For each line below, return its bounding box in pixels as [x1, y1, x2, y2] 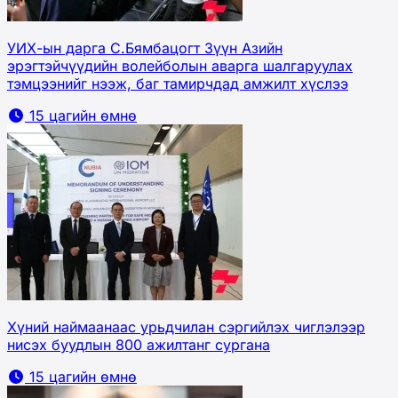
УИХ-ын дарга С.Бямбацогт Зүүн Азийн [7, 38, 283, 57]
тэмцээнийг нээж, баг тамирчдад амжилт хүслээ [7, 74, 348, 92]
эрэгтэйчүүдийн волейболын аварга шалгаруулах [7, 56, 353, 75]
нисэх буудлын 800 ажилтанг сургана [7, 335, 270, 354]
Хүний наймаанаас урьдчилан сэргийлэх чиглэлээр [7, 317, 365, 336]
